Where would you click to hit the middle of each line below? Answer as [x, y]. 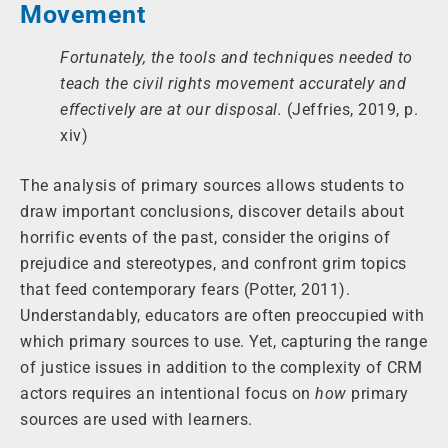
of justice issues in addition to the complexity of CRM [221, 368]
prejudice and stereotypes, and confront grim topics [213, 264]
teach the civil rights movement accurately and [233, 84]
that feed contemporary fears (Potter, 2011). [185, 290]
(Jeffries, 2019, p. [350, 110]
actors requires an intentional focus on [167, 394]
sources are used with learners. [136, 420]
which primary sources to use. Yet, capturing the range [223, 342]
